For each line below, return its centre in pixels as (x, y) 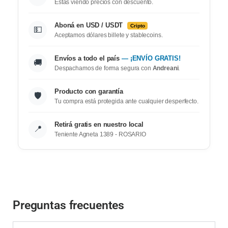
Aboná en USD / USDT (90, 25)
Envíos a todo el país (88, 58)
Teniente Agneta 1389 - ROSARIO (100, 134)
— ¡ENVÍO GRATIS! (151, 58)
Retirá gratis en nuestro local (99, 124)
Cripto (138, 25)
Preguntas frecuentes (69, 205)
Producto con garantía (89, 91)
